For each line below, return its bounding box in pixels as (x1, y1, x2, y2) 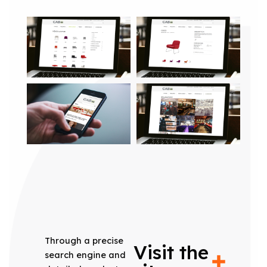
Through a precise (44, 235, 123, 247)
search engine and (44, 249, 126, 261)
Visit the (133, 240, 209, 265)
